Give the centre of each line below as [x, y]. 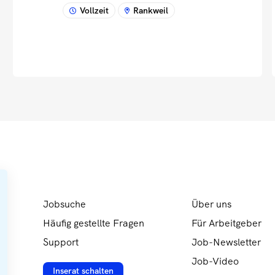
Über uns [211, 204]
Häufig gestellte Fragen [94, 223]
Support [61, 242]
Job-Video [215, 261]
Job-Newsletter [226, 242]
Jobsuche [64, 204]
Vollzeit [95, 11]
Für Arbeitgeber [227, 223]
